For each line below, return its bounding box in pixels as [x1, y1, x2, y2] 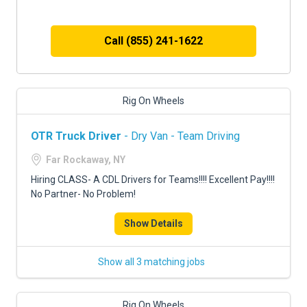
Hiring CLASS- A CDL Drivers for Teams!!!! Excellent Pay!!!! [31, 174, 275, 185]
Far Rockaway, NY [46, 154, 125, 165]
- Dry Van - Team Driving [121, 130, 240, 143]
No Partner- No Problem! [31, 188, 136, 199]
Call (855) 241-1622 [104, 34, 203, 47]
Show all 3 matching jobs [98, 256, 205, 267]
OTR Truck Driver [31, 130, 121, 143]
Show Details [124, 218, 183, 229]
